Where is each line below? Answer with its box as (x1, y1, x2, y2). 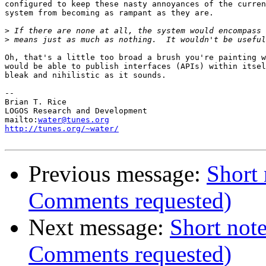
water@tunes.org (38, 115, 109, 125)
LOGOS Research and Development (5, 106, 147, 116)
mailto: (5, 115, 38, 125)
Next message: (28, 214, 170, 240)
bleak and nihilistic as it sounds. (5, 71, 166, 80)
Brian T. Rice (5, 97, 66, 107)
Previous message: (28, 161, 207, 187)
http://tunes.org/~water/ (5, 124, 119, 134)
